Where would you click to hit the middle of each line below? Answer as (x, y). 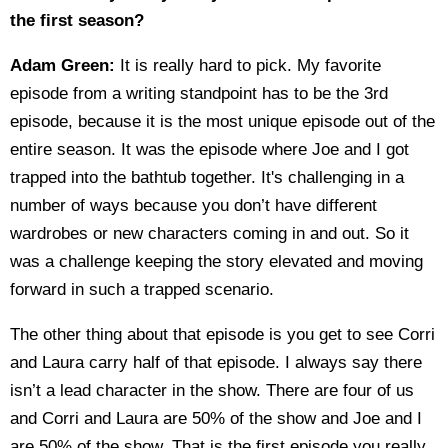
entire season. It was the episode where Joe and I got (209, 149)
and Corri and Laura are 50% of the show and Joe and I (216, 418)
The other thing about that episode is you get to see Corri (222, 334)
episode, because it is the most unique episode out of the (222, 121)
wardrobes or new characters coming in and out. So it (209, 233)
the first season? (77, 20)
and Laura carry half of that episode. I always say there (216, 362)
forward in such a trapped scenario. (142, 289)
